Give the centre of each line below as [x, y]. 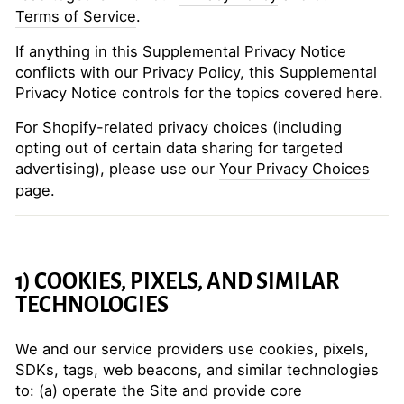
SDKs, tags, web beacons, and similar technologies [197, 370]
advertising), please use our [117, 169]
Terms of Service [76, 16]
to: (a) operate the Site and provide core [159, 390]
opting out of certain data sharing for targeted [179, 148]
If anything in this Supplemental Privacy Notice [181, 51]
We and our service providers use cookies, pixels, [192, 349]
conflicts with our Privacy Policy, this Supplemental [196, 72]
